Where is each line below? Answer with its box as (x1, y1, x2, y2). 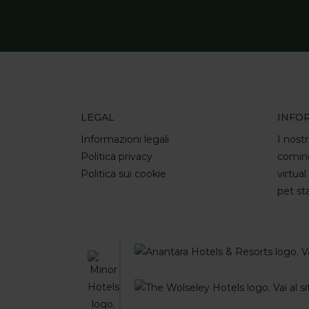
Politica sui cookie (81, 168, 166, 181)
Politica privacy (81, 150, 152, 163)
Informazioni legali (81, 133, 169, 146)
